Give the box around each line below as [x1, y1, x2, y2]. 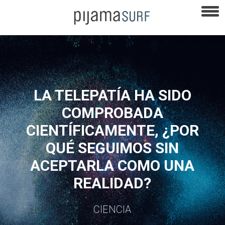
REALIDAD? [73, 174, 152, 192]
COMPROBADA [61, 103, 163, 122]
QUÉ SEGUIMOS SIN [46, 139, 179, 157]
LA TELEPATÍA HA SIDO [33, 86, 191, 104]
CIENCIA [93, 203, 132, 215]
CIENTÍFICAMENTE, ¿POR [26, 121, 199, 139]
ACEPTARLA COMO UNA [30, 156, 195, 174]
